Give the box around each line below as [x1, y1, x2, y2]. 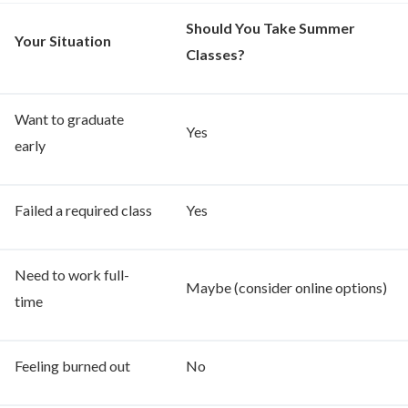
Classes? [186, 46, 245, 63]
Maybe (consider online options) [186, 279, 387, 296]
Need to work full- [15, 266, 129, 283]
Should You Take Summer [186, 19, 355, 36]
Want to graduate [15, 110, 124, 127]
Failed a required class [15, 201, 152, 219]
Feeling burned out [15, 357, 130, 374]
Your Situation [15, 32, 111, 49]
